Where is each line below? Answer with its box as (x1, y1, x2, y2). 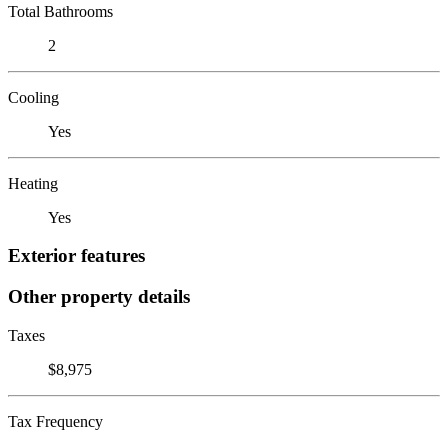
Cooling (8, 88, 59, 106)
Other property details (8, 285, 190, 307)
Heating (8, 174, 58, 192)
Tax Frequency (8, 412, 103, 430)
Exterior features (8, 245, 145, 267)
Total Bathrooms (8, 2, 113, 20)
